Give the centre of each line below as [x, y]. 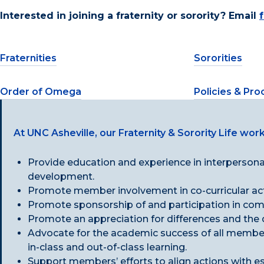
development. [61, 177]
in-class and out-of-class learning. [107, 247]
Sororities [218, 58]
